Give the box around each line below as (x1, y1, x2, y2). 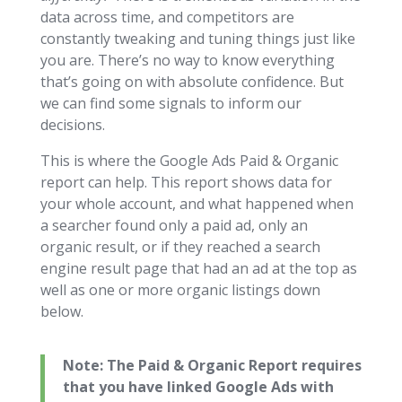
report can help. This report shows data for (39, 171, 332, 192)
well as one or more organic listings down (39, 279, 320, 300)
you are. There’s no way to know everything (39, 49, 335, 70)
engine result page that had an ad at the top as (39, 258, 357, 278)
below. (39, 301, 83, 321)
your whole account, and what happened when (39, 193, 354, 214)
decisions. (39, 114, 105, 135)
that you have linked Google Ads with (62, 376, 334, 397)
